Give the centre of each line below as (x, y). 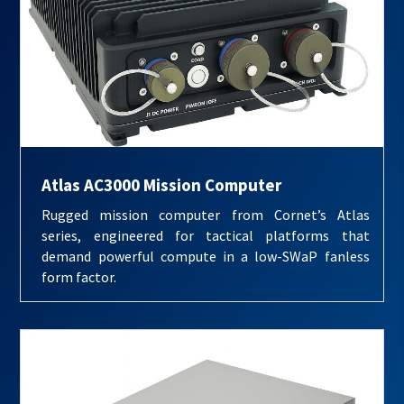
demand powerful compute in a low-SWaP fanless (206, 256)
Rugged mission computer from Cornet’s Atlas (206, 214)
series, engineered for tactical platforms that (206, 235)
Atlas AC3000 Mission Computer (162, 184)
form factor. (79, 276)
